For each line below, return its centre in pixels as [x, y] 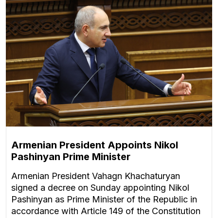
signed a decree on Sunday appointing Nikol [100, 188]
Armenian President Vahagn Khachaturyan [96, 176]
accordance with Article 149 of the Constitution [106, 211]
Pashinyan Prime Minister [71, 157]
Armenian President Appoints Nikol [95, 145]
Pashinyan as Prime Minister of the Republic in [104, 200]
